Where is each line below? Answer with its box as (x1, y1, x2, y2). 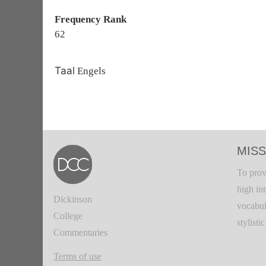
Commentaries (53, 227, 107, 237)
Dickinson (53, 194, 92, 204)
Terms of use (53, 251, 102, 261)
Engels (75, 65, 106, 77)
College (53, 211, 83, 221)
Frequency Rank (55, 14, 126, 25)
